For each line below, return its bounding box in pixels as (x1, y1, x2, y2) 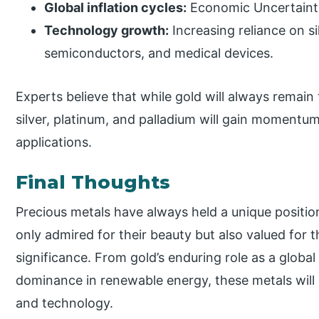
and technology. (16, 295, 114, 310)
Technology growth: (44, 23, 169, 38)
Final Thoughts (16, 170, 171, 194)
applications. (16, 135, 93, 150)
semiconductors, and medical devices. (44, 46, 274, 61)
